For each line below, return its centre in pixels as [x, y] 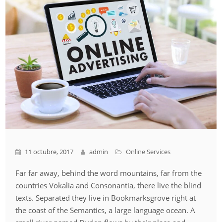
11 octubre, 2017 [49, 151]
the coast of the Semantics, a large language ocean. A [106, 210]
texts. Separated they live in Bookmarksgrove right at [106, 197]
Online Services [148, 151]
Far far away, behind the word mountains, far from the [109, 173]
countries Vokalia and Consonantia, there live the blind [109, 185]
